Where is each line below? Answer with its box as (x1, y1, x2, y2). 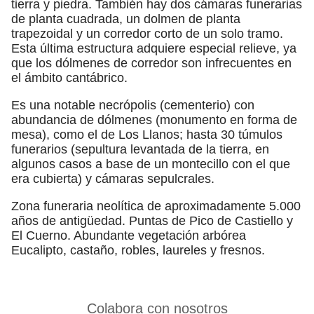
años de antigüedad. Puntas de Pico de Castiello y (11, 213, 293, 228)
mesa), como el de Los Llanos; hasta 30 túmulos (11, 127, 282, 142)
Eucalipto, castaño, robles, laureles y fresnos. (11, 243, 265, 257)
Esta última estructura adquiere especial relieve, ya (11, 41, 296, 55)
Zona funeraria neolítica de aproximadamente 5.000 (11, 198, 301, 213)
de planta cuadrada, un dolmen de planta (11, 11, 240, 26)
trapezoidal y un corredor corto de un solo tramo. (11, 26, 283, 41)
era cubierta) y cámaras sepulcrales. (11, 171, 214, 186)
